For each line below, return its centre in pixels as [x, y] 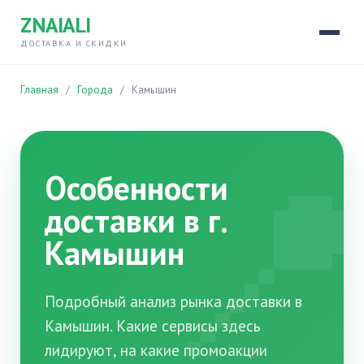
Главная [39, 90]
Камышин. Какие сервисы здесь [153, 325]
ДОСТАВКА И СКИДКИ [74, 43]
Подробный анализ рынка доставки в [173, 301]
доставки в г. [135, 220]
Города [95, 90]
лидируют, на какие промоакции [156, 350]
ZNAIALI [56, 25]
